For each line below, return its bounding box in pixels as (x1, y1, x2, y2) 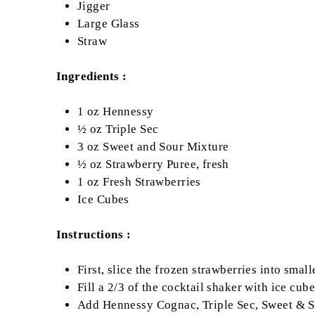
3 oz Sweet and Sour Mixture (77, 140, 229, 154)
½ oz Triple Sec (77, 122, 159, 136)
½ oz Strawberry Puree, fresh (77, 157, 229, 172)
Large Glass (77, 17, 140, 31)
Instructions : (56, 228, 131, 242)
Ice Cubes (77, 193, 129, 207)
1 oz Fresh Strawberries (77, 175, 201, 189)
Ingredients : (56, 70, 127, 84)
